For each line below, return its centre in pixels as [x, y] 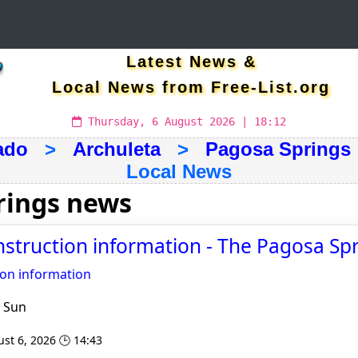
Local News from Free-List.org [191, 87]
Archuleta [117, 149]
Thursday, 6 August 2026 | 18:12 [184, 121]
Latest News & [191, 62]
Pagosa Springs [278, 149]
